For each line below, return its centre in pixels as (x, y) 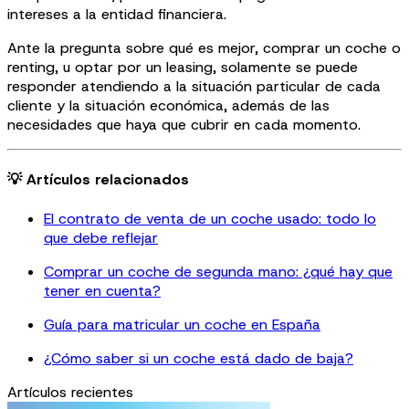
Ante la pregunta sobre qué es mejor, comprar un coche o (204, 48)
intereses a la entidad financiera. (117, 15)
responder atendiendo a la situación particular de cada (194, 87)
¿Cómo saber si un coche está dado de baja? (199, 358)
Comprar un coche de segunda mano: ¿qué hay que (218, 271)
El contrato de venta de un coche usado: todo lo (210, 218)
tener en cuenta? (102, 290)
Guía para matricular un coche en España (182, 324)
